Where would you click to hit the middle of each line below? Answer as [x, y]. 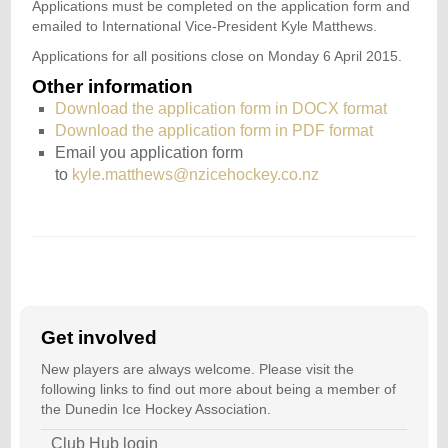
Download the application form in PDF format [213, 131]
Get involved [98, 337]
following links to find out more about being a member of [218, 388]
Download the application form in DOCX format [220, 109]
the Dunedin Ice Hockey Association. [155, 408]
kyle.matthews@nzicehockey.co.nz [195, 175]
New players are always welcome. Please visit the [197, 368]
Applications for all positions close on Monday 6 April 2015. [217, 56]
